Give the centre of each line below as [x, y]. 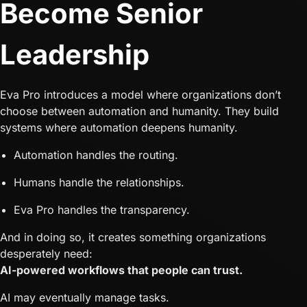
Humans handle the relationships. [99, 183]
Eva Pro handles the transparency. [102, 210]
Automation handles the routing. [96, 155]
